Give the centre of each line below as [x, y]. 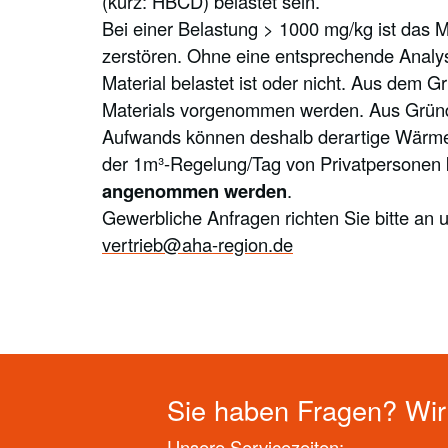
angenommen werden [194, 191]
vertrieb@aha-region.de [197, 244]
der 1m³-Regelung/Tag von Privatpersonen [274, 163]
